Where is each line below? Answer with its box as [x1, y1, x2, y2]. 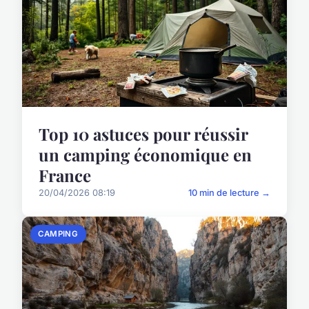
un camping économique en [39, 143, 252, 166]
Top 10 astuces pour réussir [39, 123, 248, 146]
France [39, 164, 91, 187]
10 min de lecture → [188, 188, 270, 199]
